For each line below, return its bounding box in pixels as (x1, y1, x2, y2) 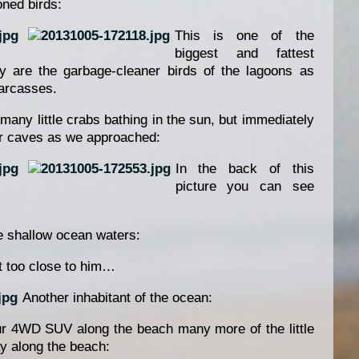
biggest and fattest (174, 45, 314, 61)
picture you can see (175, 179, 314, 195)
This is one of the (174, 27, 314, 43)
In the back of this (175, 161, 314, 177)
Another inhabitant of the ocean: (22, 290, 212, 306)
